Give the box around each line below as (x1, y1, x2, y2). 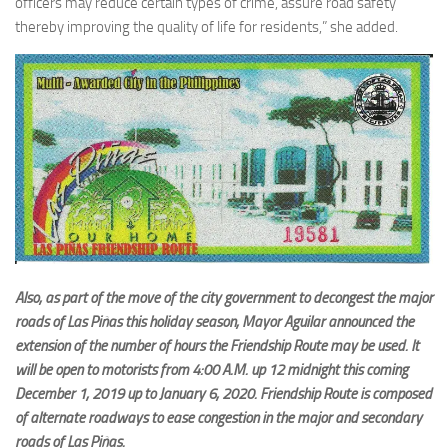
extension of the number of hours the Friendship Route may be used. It (15, 336, 419, 355)
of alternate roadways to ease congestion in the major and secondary (15, 408, 422, 427)
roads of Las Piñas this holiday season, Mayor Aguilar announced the (15, 312, 414, 331)
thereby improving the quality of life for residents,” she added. (15, 18, 401, 37)
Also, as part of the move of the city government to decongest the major (15, 288, 433, 307)
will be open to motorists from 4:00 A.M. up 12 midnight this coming (15, 360, 408, 379)
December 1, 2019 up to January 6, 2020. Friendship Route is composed (15, 384, 432, 403)
